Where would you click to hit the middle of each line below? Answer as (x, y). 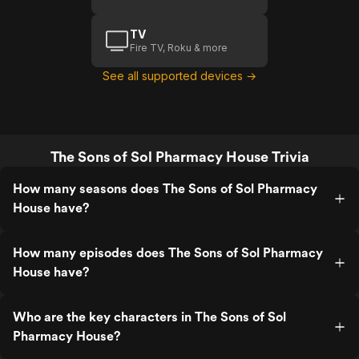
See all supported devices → (179, 76)
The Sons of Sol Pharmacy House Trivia (179, 157)
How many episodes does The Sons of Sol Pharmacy (168, 253)
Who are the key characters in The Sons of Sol (149, 317)
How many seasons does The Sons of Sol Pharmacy (165, 189)
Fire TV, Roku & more (179, 48)
